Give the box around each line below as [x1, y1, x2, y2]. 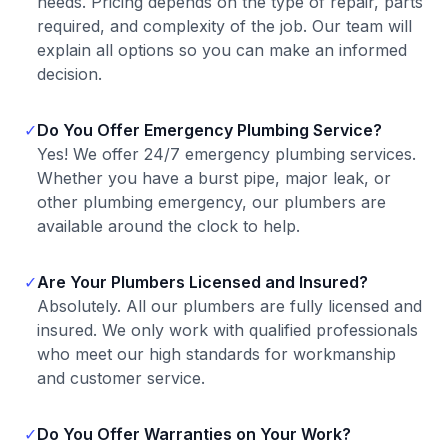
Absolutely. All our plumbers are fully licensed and [37, 296, 422, 316]
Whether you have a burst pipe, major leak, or [37, 168, 391, 188]
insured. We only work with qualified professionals [37, 320, 418, 340]
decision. [37, 64, 102, 84]
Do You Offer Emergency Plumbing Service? [37, 120, 382, 140]
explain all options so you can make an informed [37, 40, 407, 60]
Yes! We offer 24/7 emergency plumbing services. [37, 144, 416, 164]
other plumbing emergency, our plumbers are [37, 192, 386, 212]
